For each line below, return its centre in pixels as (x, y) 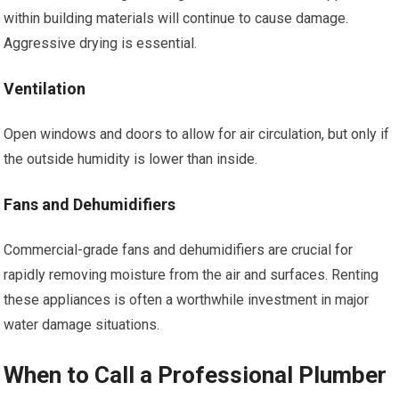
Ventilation (45, 89)
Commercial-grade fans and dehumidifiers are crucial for (179, 250)
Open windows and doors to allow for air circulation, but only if (197, 134)
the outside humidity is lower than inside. (131, 159)
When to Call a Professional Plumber (195, 375)
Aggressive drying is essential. (101, 43)
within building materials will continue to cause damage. (176, 18)
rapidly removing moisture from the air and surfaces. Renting (191, 275)
